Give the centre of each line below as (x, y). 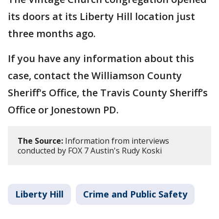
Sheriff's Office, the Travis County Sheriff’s (108, 93)
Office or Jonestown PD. (63, 110)
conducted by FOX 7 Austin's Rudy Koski (90, 151)
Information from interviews (116, 141)
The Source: (40, 141)
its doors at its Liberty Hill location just (101, 16)
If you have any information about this (101, 58)
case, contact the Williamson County (95, 76)
